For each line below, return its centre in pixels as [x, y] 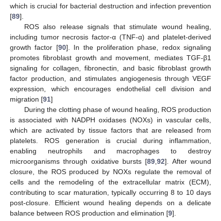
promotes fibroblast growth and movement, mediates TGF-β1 [110, 58]
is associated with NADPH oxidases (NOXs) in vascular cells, [110, 120]
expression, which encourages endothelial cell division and [110, 89]
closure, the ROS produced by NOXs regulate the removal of [110, 172]
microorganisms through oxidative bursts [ [79, 161]
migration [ [26, 99]
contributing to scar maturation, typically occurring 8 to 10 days [110, 192]
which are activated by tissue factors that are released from [110, 130]
